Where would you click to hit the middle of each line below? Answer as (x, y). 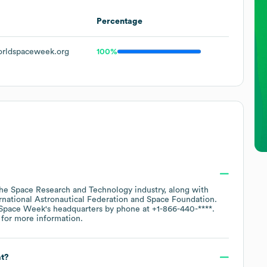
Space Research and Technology (72, 190)
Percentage (119, 21)
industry (148, 190)
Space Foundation (181, 199)
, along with (186, 190)
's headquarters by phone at (99, 209)
